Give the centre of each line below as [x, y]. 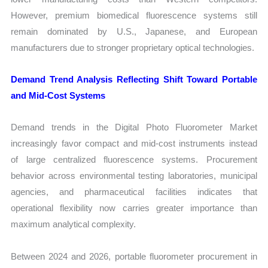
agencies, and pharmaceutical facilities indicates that [134, 192]
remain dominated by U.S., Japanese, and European [134, 31]
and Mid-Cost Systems [58, 96]
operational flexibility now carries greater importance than [134, 208]
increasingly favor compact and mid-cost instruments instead [134, 144]
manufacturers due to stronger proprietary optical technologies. [133, 47]
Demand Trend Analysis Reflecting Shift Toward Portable [134, 80]
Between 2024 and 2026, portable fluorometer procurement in [134, 256]
